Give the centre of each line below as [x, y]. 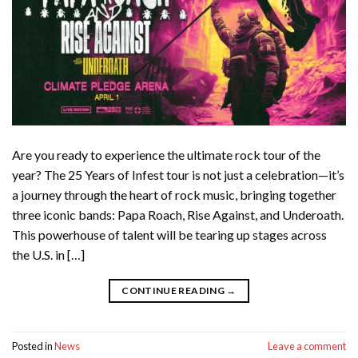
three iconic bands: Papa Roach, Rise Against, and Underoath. [178, 215]
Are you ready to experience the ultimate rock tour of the [166, 155]
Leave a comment [307, 346]
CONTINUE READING [174, 291]
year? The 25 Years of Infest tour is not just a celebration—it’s [178, 175]
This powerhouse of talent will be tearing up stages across [169, 235]
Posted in [33, 346]
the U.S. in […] [48, 255]
